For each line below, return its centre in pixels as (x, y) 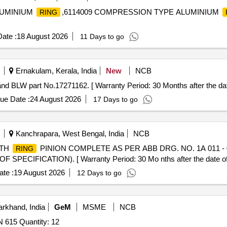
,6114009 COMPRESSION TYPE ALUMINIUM (141, 12)
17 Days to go (115, 99)
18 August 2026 (42, 36)
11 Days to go (102, 36)
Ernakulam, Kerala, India (55, 71)
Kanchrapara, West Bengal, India (69, 134)
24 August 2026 (55, 99)
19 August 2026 (39, 173)
